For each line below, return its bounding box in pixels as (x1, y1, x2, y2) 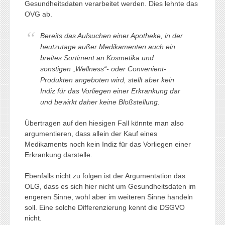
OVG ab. (24, 10, 52, 18)
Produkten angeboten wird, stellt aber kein (40, 75, 174, 84)
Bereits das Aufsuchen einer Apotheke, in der (40, 31, 183, 40)
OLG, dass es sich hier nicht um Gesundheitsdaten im (24, 182, 196, 190)
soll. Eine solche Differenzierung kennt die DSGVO (24, 203, 185, 211)
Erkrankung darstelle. (24, 150, 92, 159)
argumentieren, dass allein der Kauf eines (24, 129, 157, 138)
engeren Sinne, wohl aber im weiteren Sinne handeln (24, 192, 193, 201)
